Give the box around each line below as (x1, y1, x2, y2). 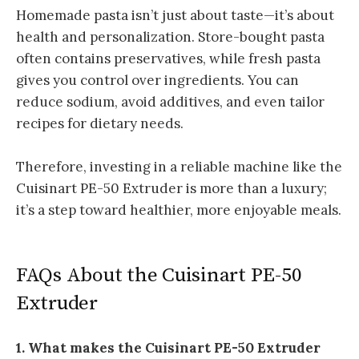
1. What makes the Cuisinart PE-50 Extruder (16, 339, 321, 357)
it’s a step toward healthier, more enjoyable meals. (16, 200, 341, 219)
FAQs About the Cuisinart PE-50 (16, 263, 302, 288)
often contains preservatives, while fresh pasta (16, 49, 321, 67)
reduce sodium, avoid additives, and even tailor (16, 92, 325, 111)
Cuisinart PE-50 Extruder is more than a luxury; (16, 179, 327, 197)
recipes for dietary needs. (16, 114, 184, 132)
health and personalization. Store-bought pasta (16, 27, 325, 46)
